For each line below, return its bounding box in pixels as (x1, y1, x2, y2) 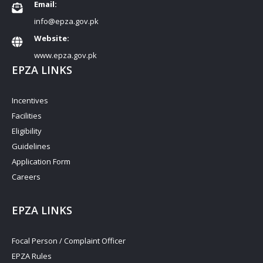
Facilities (12, 110, 42, 122)
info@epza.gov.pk (34, 16, 99, 27)
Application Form (12, 156, 70, 167)
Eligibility (12, 126, 42, 137)
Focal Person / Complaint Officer (12, 235, 126, 247)
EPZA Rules (12, 251, 52, 262)
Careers (12, 171, 41, 183)
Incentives (12, 95, 48, 106)
